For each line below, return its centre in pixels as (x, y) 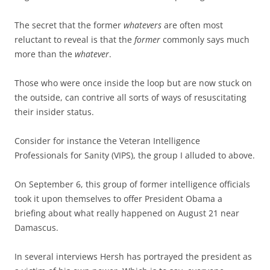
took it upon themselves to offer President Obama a (118, 198)
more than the (45, 54)
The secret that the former (69, 25)
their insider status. (54, 111)
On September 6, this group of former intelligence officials (132, 184)
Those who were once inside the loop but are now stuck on (133, 83)
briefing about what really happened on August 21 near (127, 213)
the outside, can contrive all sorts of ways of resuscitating (130, 97)
